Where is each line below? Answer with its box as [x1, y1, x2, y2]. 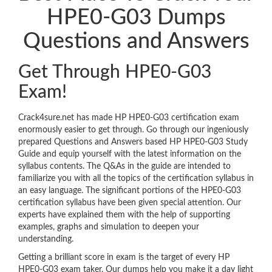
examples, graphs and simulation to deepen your [18, 223, 199, 232]
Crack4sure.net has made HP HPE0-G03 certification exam [18, 114, 239, 123]
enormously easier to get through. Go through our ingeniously [18, 126, 248, 135]
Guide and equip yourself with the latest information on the [18, 150, 241, 159]
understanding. [18, 235, 73, 244]
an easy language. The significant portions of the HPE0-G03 [18, 186, 241, 195]
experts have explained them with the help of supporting [18, 211, 230, 220]
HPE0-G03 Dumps [46, 7, 226, 29]
